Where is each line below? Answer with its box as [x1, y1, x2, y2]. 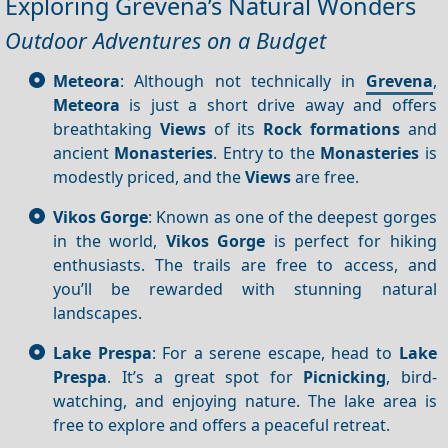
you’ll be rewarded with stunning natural [53, 277, 437, 300]
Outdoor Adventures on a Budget [5, 25, 326, 55]
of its [205, 117, 264, 140]
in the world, [53, 229, 166, 252]
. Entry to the [213, 141, 321, 164]
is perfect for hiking [265, 229, 437, 252]
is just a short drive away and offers [120, 93, 437, 116]
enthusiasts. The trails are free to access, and [53, 253, 437, 276]
